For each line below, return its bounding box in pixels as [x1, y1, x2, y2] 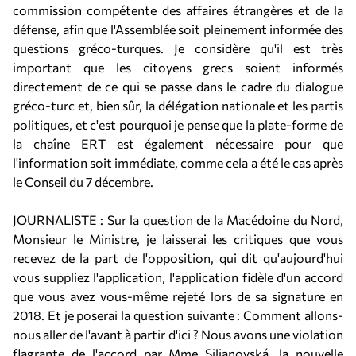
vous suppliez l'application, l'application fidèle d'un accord [13, 269, 343, 284]
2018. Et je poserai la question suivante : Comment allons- [13, 308, 343, 323]
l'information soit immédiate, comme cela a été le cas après [13, 155, 343, 170]
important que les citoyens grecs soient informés [13, 60, 343, 75]
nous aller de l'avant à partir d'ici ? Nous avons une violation [13, 327, 343, 342]
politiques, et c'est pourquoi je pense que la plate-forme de [13, 117, 343, 132]
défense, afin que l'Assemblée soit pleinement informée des [13, 21, 343, 37]
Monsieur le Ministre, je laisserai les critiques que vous [13, 231, 343, 246]
